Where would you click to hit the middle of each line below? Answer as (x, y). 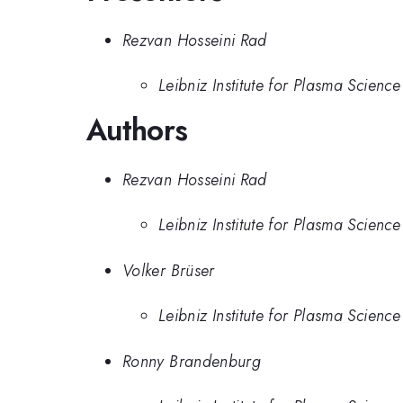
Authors (137, 130)
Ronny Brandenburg (192, 361)
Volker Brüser (169, 270)
